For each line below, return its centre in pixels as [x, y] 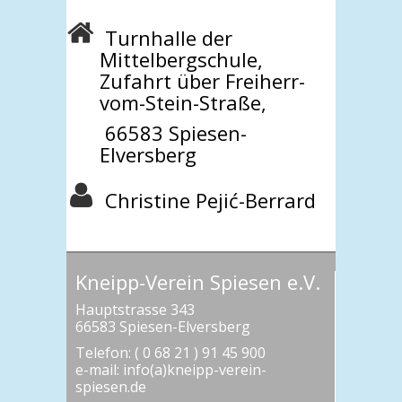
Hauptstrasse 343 [135, 310]
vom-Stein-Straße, [183, 102]
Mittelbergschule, [181, 59]
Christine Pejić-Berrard [208, 200]
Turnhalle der [166, 38]
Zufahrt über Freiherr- [202, 81]
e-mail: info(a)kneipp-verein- [171, 370]
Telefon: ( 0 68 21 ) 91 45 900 [170, 353]
